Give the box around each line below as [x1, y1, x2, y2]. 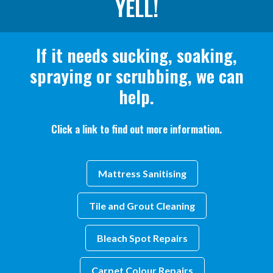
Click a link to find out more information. [51, 121, 222, 136]
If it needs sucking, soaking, [36, 41, 237, 68]
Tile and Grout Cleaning [89, 200, 195, 211]
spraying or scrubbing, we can [29, 62, 244, 88]
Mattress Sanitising [97, 168, 186, 179]
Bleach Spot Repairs [96, 232, 188, 244]
